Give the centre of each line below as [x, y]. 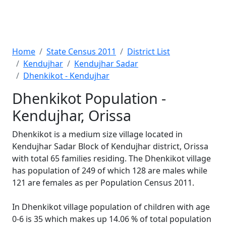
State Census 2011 [81, 51]
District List [149, 51]
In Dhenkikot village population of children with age [111, 207]
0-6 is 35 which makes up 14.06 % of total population [112, 219]
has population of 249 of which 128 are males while [110, 171]
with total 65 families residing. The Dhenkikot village [111, 158]
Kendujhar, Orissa [72, 115]
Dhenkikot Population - [89, 98]
